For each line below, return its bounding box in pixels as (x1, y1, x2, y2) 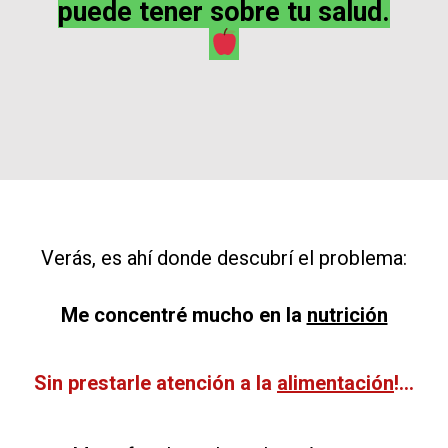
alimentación (277, 370, 394, 395)
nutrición (306, 302, 388, 327)
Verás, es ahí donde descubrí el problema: (41, 245, 407, 270)
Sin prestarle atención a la (34, 370, 277, 395)
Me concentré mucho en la (60, 302, 307, 327)
